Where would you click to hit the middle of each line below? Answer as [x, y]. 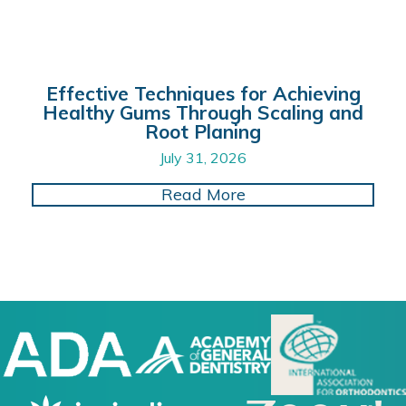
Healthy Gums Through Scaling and [203, 112]
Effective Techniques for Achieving [203, 93]
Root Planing [203, 131]
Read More [203, 194]
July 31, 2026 [203, 157]
